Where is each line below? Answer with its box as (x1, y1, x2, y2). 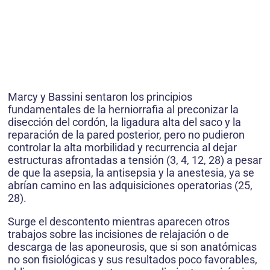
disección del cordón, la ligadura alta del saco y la (8, 116, 241, 128)
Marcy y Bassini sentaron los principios (8, 90, 192, 103)
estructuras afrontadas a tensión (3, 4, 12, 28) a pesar (8, 154, 262, 166)
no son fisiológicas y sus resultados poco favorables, (8, 253, 257, 266)
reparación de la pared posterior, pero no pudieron (8, 128, 245, 141)
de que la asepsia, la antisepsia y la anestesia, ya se (8, 166, 254, 179)
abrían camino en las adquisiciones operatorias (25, (8, 179, 253, 192)
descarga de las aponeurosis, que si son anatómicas (8, 240, 257, 253)
